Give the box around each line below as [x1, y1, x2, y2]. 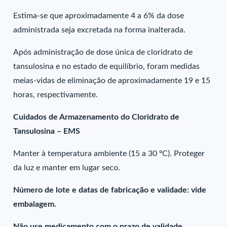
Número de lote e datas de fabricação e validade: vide [13, 186, 207, 194]
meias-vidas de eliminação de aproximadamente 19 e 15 [13, 77, 211, 85]
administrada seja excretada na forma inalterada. [13, 26, 186, 34]
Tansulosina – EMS [13, 127, 81, 135]
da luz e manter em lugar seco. [13, 164, 121, 172]
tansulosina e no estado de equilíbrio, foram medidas [13, 62, 200, 70]
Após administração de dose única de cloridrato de [13, 48, 193, 56]
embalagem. [13, 200, 57, 208]
